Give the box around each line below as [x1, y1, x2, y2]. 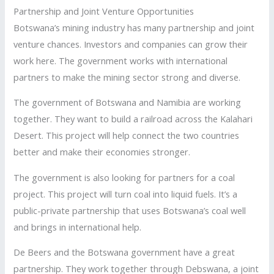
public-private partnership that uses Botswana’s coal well [13, 204, 246, 217]
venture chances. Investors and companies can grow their [13, 37, 248, 50]
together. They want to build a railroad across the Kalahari [13, 113, 253, 125]
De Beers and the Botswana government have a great [13, 246, 235, 259]
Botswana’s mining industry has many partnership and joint [13, 21, 255, 34]
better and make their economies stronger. [13, 146, 191, 158]
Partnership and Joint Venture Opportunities [13, 4, 194, 17]
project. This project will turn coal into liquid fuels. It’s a [13, 187, 238, 200]
